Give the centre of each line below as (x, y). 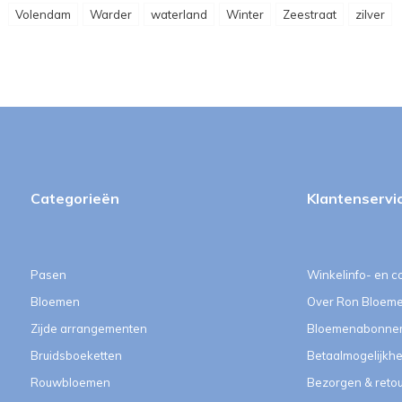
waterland (179, 14)
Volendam (43, 14)
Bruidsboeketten (76, 355)
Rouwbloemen (70, 382)
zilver (370, 14)
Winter (245, 14)
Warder (111, 14)
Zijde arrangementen (89, 328)
